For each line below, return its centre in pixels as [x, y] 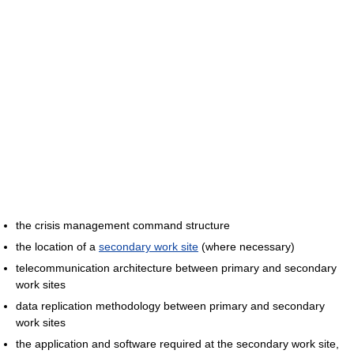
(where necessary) [247, 247]
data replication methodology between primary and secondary [170, 306]
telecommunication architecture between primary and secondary [176, 268]
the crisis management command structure [123, 226]
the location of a [57, 247]
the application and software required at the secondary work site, [177, 344]
